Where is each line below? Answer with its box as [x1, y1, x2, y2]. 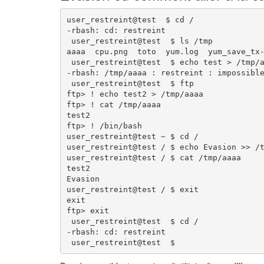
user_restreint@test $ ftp [66, 78, 194, 88]
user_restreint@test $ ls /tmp [66, 36, 213, 45]
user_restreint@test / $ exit [66, 184, 199, 194]
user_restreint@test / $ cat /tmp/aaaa [66, 153, 241, 162]
